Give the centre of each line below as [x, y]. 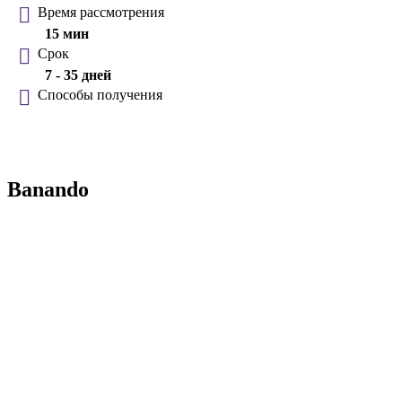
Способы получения [100, 95]
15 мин [67, 34]
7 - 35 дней [78, 75]
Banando [48, 190]
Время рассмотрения [101, 13]
